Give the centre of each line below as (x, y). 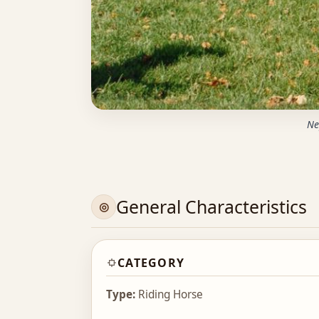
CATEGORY (151, 263)
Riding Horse (169, 295)
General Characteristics (212, 207)
